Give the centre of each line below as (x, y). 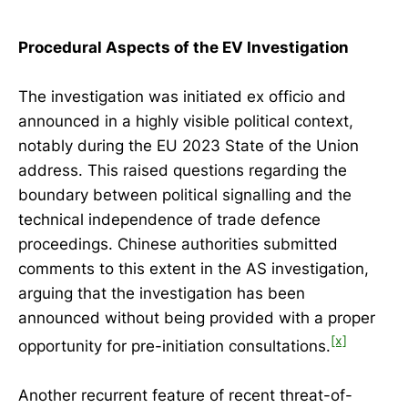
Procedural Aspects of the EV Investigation (184, 47)
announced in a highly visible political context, (186, 121)
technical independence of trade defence (169, 219)
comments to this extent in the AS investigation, (194, 268)
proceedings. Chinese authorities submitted (178, 244)
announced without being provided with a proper (197, 317)
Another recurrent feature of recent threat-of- (185, 395)
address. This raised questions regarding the (183, 170)
